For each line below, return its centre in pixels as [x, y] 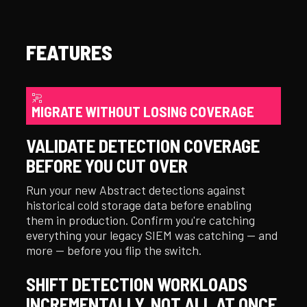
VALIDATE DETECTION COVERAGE [143, 145]
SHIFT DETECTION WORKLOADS [137, 284]
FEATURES [70, 52]
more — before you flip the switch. [114, 250]
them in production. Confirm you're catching [141, 220]
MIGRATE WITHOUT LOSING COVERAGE [143, 111]
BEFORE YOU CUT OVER [107, 165]
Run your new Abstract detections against [136, 189]
